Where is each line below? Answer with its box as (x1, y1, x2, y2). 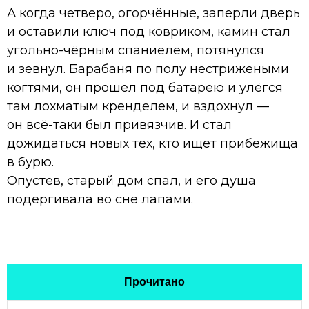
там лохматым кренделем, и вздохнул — (7, 98, 269, 114)
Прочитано (124, 275, 185, 288)
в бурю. (7, 154, 54, 170)
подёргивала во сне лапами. (7, 191, 193, 207)
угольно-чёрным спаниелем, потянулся (7, 42, 264, 58)
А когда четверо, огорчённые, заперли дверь (7, 5, 300, 21)
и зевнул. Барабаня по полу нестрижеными (7, 61, 289, 77)
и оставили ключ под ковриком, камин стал (7, 23, 290, 39)
